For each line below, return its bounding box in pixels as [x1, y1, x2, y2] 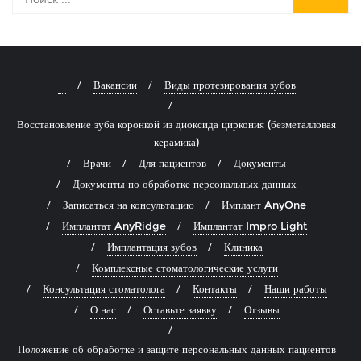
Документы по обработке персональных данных [73, 177, 297, 190]
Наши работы [263, 282, 327, 295]
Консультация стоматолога [42, 282, 165, 295]
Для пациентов [139, 156, 206, 169]
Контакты [192, 282, 237, 295]
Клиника [223, 240, 263, 253]
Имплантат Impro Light [193, 219, 307, 232]
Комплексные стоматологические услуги [91, 261, 278, 274]
